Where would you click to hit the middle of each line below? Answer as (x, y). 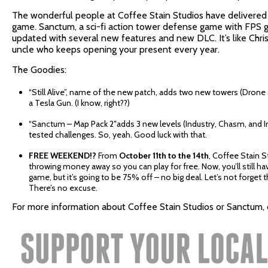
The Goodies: (39, 70)
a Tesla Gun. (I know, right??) (79, 103)
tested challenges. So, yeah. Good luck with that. (118, 134)
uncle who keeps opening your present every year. (116, 49)
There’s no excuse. (63, 188)
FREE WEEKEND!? (63, 155)
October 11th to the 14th (164, 155)
